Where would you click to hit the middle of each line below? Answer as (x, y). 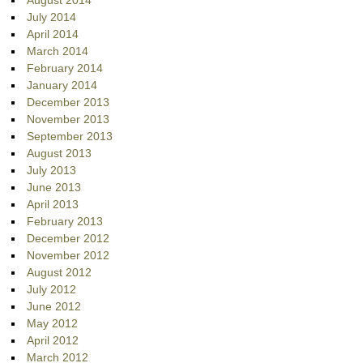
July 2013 (52, 171)
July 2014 (52, 17)
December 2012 (68, 239)
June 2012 (54, 307)
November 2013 (68, 120)
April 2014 (53, 34)
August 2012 (60, 273)
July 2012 (52, 290)
